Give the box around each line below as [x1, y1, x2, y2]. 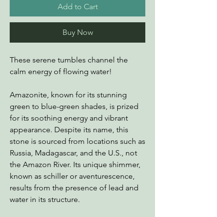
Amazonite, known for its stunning [10, 90, 127, 99]
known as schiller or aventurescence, [10, 171, 135, 181]
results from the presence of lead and [10, 183, 139, 192]
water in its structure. [10, 195, 80, 204]
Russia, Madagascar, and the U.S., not [10, 148, 137, 157]
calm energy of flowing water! [10, 67, 112, 76]
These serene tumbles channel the [10, 55, 128, 64]
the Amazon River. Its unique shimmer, [10, 160, 140, 169]
